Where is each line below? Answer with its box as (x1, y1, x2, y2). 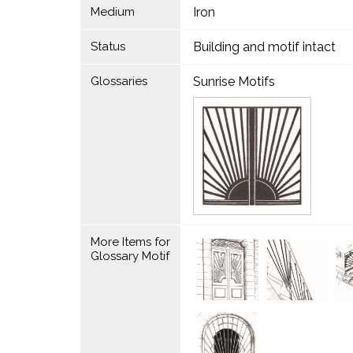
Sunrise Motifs (192, 74, 275, 89)
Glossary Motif (90, 249, 169, 263)
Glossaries (90, 74, 147, 88)
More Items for (90, 235, 170, 249)
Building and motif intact (192, 39, 336, 54)
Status (90, 39, 125, 54)
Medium (90, 5, 135, 19)
